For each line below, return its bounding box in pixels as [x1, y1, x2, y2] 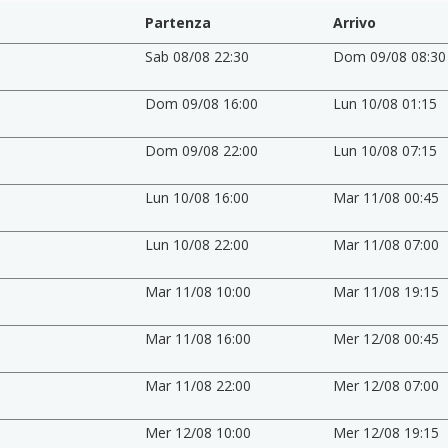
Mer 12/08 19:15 [333, 422, 440, 442]
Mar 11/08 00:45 [333, 187, 440, 207]
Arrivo [333, 12, 377, 32]
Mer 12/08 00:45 [333, 328, 440, 348]
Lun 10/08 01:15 [333, 93, 438, 113]
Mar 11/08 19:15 [333, 281, 440, 301]
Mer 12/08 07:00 [333, 375, 440, 395]
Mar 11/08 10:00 [144, 281, 251, 301]
